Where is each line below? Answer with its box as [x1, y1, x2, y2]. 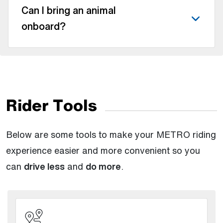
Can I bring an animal [21, 2, 116, 17]
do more [86, 159, 121, 173]
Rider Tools [6, 93, 97, 117]
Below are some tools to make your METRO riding [6, 127, 216, 141]
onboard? [21, 18, 66, 33]
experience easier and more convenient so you [6, 143, 200, 157]
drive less [24, 159, 65, 173]
